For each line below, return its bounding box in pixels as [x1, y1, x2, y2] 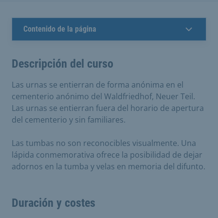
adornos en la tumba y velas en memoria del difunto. [12, 161, 205, 172]
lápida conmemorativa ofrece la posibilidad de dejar [12, 149, 202, 160]
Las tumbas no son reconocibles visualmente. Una [12, 137, 196, 148]
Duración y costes [12, 196, 95, 210]
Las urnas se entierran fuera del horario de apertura [12, 102, 204, 113]
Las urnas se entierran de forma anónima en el [12, 79, 183, 90]
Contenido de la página [23, 24, 96, 34]
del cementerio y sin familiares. [12, 114, 126, 125]
